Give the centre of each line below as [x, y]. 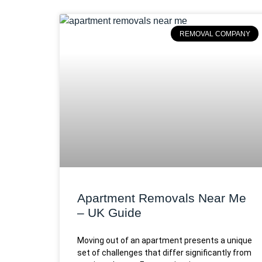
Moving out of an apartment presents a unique [165, 240]
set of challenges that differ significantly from [164, 252]
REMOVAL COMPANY [215, 34]
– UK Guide [109, 212]
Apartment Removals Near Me [162, 198]
